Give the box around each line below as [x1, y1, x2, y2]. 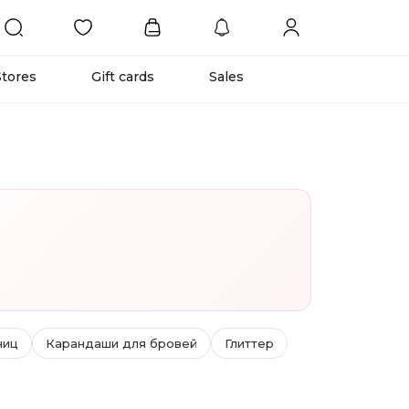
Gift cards [91, 68, 154, 85]
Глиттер [225, 335, 274, 351]
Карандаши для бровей [46, 335, 197, 351]
